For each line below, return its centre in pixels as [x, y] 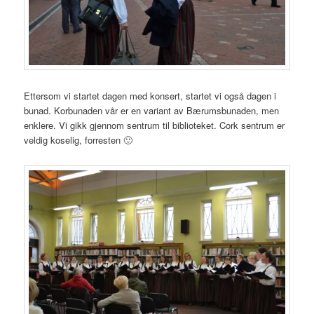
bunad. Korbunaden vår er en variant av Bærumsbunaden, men [152, 110]
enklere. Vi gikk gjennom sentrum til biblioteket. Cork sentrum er [155, 125]
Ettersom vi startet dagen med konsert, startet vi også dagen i [150, 95]
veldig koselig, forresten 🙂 [78, 139]
